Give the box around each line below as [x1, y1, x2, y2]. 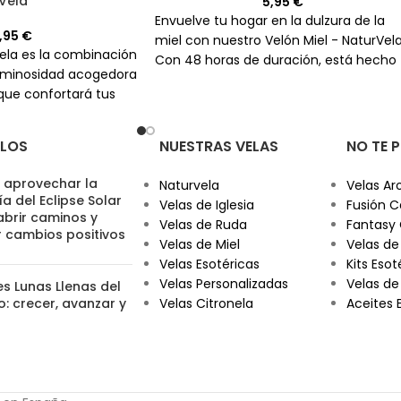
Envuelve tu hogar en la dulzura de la [155, 11, 385, 30]
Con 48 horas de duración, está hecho [155, 50, 397, 69]
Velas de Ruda [158, 215, 247, 234]
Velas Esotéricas [158, 254, 260, 273]
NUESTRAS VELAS [158, 135, 278, 157]
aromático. [155, 109, 224, 128]
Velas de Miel [158, 235, 240, 253]
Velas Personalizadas [158, 274, 288, 293]
